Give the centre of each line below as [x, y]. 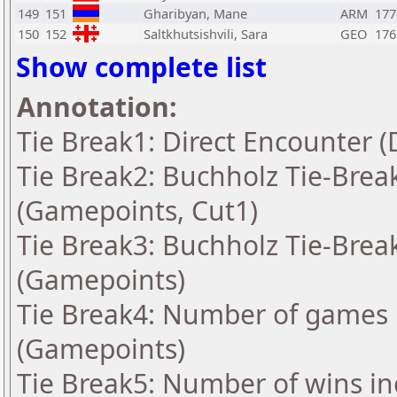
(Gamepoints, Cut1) [137, 210]
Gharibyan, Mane [195, 13]
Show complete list [141, 67]
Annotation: [97, 107]
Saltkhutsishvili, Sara [206, 34]
